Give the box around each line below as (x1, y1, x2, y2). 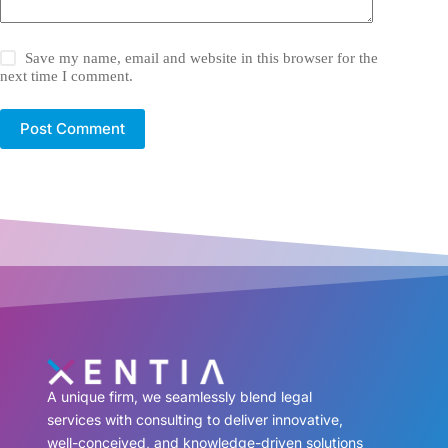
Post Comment (20, 119, 125, 139)
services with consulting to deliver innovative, (46, 411, 343, 429)
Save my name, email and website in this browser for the (25, 49, 379, 66)
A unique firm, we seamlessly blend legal (46, 388, 312, 406)
